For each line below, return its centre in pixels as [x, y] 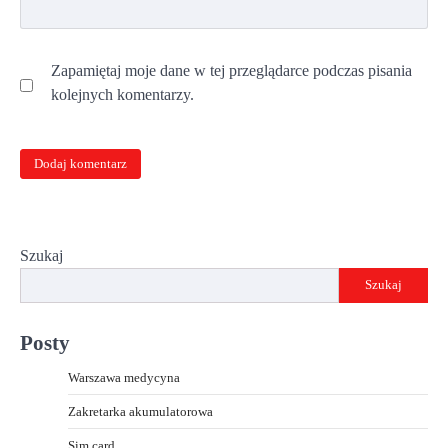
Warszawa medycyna [124, 377]
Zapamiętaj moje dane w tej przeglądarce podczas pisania [231, 71]
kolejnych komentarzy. [122, 95]
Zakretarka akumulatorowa [140, 411]
